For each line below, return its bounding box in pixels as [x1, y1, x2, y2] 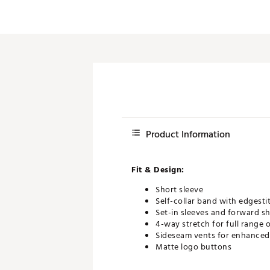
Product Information [146, 127, 230, 142]
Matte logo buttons [155, 240, 231, 254]
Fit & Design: [131, 163, 184, 177]
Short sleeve [155, 183, 203, 196]
